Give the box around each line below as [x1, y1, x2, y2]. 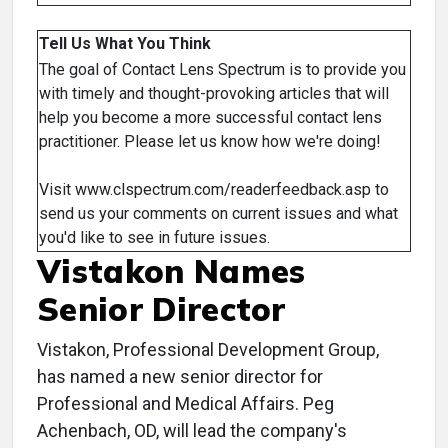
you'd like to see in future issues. [39, 228, 270, 248]
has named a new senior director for [37, 366, 323, 388]
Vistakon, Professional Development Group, [37, 339, 379, 361]
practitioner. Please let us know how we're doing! [39, 132, 381, 152]
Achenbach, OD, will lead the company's [37, 420, 347, 442]
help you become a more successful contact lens [39, 108, 382, 128]
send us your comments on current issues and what [39, 204, 398, 224]
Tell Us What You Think [39, 34, 211, 54]
